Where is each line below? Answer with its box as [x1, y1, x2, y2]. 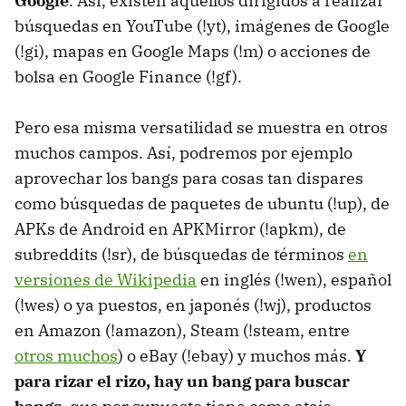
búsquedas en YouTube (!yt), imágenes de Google [14, 15, 390, 37]
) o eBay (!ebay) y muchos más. [118, 345, 355, 367]
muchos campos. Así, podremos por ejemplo [14, 142, 353, 164]
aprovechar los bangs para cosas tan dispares [14, 168, 363, 189]
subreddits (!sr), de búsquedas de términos [14, 244, 348, 266]
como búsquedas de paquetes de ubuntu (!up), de [14, 193, 390, 215]
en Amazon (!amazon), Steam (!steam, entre [14, 320, 350, 342]
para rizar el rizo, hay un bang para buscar [14, 371, 350, 392]
